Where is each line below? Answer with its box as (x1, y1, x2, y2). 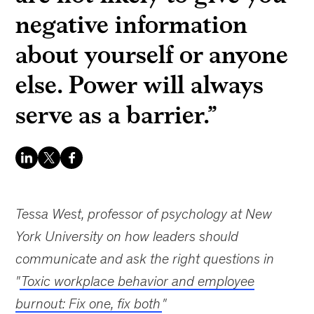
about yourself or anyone (15, 36, 288, 73)
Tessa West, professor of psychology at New (15, 206, 273, 221)
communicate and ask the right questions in (15, 251, 275, 266)
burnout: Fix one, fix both (15, 296, 161, 311)
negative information (15, 6, 248, 43)
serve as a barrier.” (15, 96, 218, 133)
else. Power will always (15, 66, 264, 103)
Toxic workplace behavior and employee (21, 273, 255, 289)
